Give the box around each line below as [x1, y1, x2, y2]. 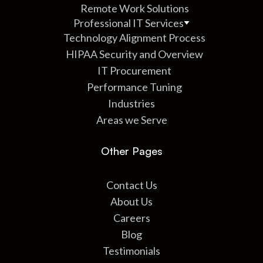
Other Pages [100, 144, 163, 157]
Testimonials [103, 244, 160, 257]
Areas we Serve [96, 113, 167, 126]
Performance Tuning [87, 80, 182, 93]
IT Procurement [97, 63, 171, 77]
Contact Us [106, 178, 157, 191]
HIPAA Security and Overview [66, 47, 203, 60]
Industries [108, 96, 155, 110]
